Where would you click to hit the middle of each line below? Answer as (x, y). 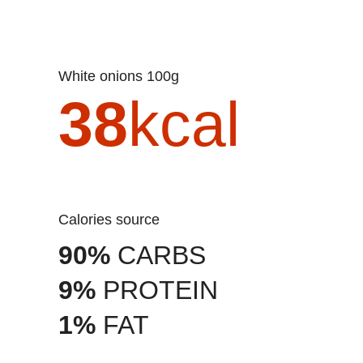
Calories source (114, 220)
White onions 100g (126, 76)
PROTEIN (157, 290)
